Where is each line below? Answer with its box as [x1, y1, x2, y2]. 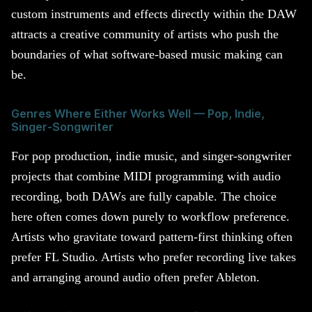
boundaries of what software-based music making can [11, 47, 283, 61]
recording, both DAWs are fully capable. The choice [11, 189, 276, 203]
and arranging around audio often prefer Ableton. [11, 270, 260, 284]
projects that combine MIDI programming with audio [11, 169, 281, 183]
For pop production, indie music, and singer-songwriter [11, 148, 291, 163]
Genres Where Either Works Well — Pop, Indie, [11, 107, 265, 120]
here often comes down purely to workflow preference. [11, 209, 290, 224]
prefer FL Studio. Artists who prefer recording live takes [11, 249, 296, 264]
